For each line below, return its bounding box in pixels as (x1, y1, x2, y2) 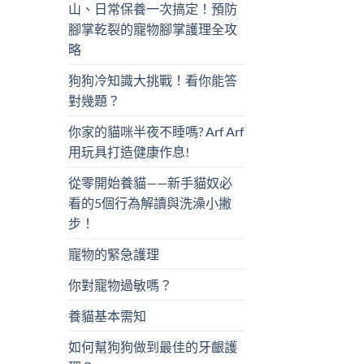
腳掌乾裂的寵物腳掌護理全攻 (67, 21, 237, 37)
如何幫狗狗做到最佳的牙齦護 (67, 339, 237, 355)
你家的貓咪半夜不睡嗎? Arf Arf (67, 123, 244, 140)
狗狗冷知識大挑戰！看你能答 (67, 72, 237, 89)
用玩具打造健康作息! (67, 144, 189, 160)
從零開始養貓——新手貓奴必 (67, 175, 232, 191)
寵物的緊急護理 (67, 246, 159, 262)
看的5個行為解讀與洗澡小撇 (67, 195, 232, 211)
